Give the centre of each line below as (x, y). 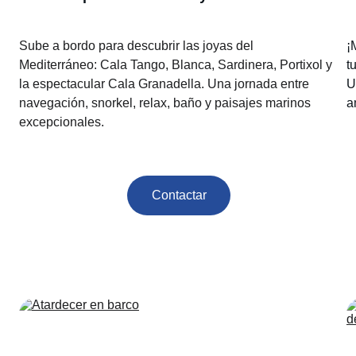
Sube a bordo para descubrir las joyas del (138, 46)
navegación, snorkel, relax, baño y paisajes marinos (167, 103)
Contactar (179, 195)
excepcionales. (62, 122)
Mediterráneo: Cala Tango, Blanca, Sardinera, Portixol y (178, 65)
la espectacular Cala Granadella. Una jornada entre (166, 84)
